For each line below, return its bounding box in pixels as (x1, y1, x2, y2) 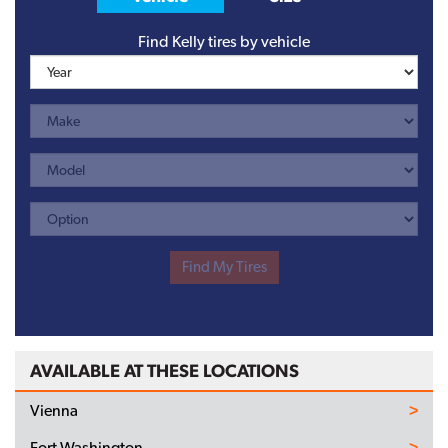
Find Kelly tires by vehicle (138, 31, 310, 51)
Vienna (30, 400, 78, 420)
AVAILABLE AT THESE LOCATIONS (30, 359, 299, 381)
